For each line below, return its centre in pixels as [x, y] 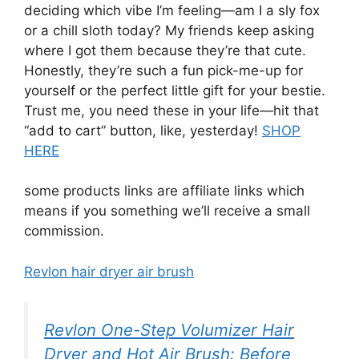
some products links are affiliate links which [164, 191]
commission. [64, 231]
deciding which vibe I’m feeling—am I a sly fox [172, 10]
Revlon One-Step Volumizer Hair [169, 330]
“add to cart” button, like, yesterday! [143, 130]
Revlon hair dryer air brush [109, 271]
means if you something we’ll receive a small [167, 211]
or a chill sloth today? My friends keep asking [169, 30]
